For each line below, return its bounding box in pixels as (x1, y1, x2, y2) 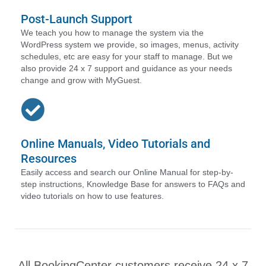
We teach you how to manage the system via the (21, 28, 204, 38)
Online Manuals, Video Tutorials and (21, 137, 210, 151)
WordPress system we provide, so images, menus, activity (21, 40, 239, 50)
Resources (21, 151, 77, 166)
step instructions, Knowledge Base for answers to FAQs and (21, 179, 245, 189)
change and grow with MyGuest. (21, 75, 142, 85)
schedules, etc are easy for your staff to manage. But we (21, 52, 233, 62)
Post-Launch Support (21, 12, 132, 27)
